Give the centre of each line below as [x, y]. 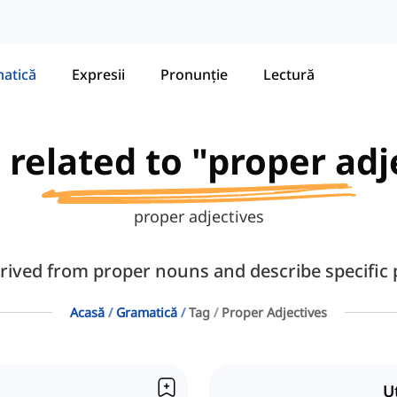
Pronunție [194, 74]
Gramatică [147, 313]
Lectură [289, 74]
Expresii [98, 74]
